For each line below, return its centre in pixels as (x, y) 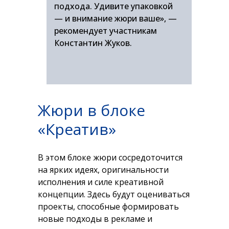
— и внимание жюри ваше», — (116, 18)
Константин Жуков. (93, 43)
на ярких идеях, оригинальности (103, 170)
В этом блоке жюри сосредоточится (110, 157)
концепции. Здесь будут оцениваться (114, 194)
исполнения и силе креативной (101, 182)
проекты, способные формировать (108, 207)
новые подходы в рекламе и (95, 219)
